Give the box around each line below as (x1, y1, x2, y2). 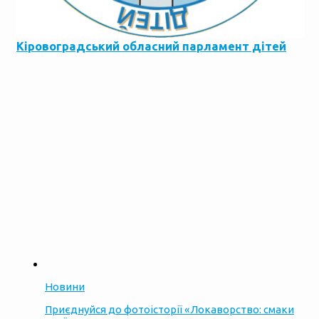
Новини (45, 281, 85, 293)
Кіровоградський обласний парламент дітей (16, 39, 286, 53)
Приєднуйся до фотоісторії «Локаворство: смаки (45, 303, 294, 316)
